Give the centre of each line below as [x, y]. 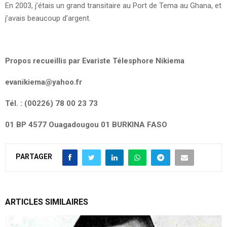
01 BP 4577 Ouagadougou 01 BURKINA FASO [86, 124]
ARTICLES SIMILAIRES [47, 202]
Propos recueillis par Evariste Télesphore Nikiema [95, 61]
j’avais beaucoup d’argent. [48, 18]
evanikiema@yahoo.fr [44, 82]
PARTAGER [34, 157]
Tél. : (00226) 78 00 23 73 [51, 103]
